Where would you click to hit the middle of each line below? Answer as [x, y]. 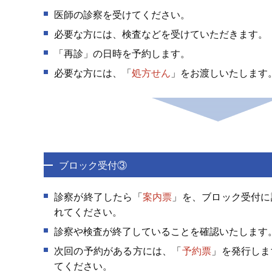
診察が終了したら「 [98, 197]
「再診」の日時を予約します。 [122, 54]
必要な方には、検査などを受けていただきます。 [161, 34]
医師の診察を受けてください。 [122, 15]
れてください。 [88, 212]
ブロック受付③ [93, 165]
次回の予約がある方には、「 [118, 251]
